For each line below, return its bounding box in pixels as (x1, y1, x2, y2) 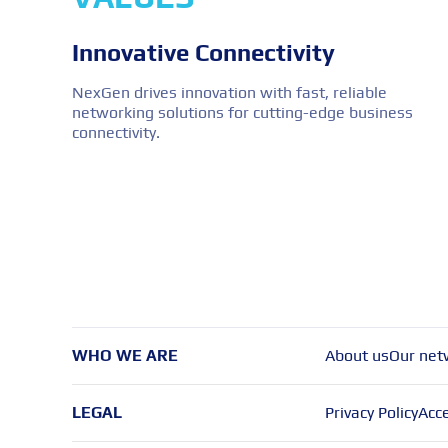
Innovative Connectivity (72, 38, 335, 66)
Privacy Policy (324, 402, 418, 422)
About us (324, 345, 389, 365)
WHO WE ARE (72, 345, 178, 365)
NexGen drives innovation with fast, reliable (72, 82, 387, 102)
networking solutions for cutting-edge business (72, 102, 413, 122)
